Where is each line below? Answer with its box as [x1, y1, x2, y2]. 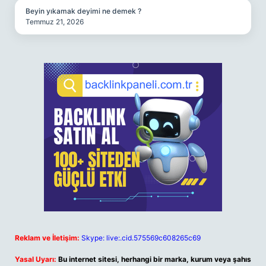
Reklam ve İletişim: [15, 233, 80, 242]
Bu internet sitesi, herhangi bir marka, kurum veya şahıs [58, 255, 251, 264]
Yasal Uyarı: [15, 255, 56, 264]
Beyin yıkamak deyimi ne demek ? [26, 7, 141, 15]
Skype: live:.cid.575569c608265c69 [81, 233, 201, 242]
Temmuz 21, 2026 [26, 17, 84, 26]
